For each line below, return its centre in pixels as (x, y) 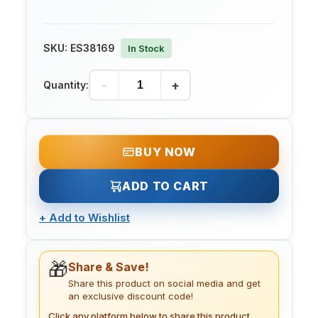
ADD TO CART (165, 186)
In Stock (146, 49)
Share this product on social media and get (164, 284)
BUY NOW (165, 152)
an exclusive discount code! (131, 296)
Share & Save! (109, 267)
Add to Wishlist (89, 218)
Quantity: (66, 85)
